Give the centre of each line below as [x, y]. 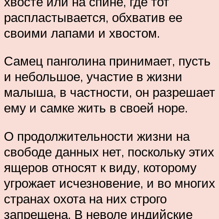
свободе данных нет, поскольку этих [109, 151]
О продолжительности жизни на [97, 136]
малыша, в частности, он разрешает [109, 92]
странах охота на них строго [85, 198]
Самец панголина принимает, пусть [107, 61]
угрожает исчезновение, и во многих [109, 183]
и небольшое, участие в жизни [93, 77]
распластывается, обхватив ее [93, 17]
